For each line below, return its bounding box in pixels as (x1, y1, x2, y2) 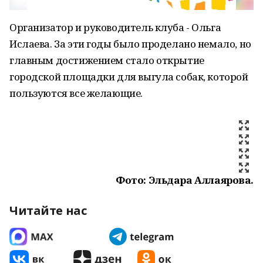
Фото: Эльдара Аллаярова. (116, 173, 254, 187)
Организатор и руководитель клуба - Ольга (9, 21, 221, 34)
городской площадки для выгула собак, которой (9, 70, 248, 83)
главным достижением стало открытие (9, 53, 204, 67)
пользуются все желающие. (9, 86, 143, 100)
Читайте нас (9, 203, 87, 218)
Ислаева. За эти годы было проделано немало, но (9, 37, 251, 50)
